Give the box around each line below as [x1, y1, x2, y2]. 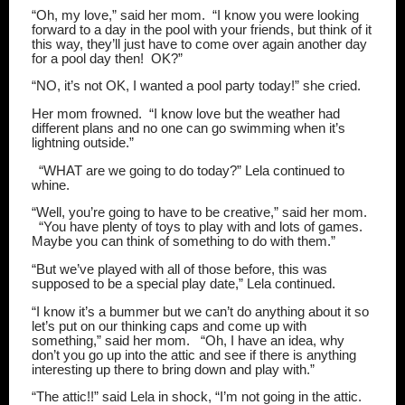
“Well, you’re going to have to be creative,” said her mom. [32, 205, 367, 221]
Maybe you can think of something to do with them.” [32, 234, 335, 250]
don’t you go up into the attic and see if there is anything [32, 347, 356, 363]
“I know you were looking [212, 7, 359, 23]
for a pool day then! [32, 51, 144, 66]
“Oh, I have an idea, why [201, 333, 344, 348]
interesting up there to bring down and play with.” [32, 362, 315, 377]
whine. [32, 177, 70, 193]
